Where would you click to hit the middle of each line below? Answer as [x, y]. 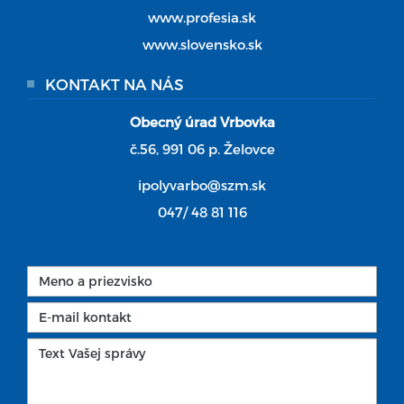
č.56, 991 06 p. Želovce [202, 148]
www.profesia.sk [202, 17]
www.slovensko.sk [202, 44]
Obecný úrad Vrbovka [202, 121]
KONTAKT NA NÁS [115, 83]
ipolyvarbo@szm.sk [202, 184]
